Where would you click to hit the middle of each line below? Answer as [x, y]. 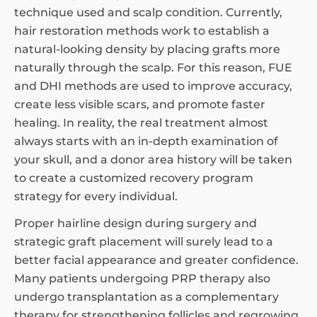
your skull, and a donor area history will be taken [153, 160]
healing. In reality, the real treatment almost [141, 123]
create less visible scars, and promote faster [140, 104]
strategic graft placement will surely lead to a [144, 242]
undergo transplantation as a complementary [146, 297]
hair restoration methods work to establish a [142, 31]
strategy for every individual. [96, 196]
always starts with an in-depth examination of [146, 141]
